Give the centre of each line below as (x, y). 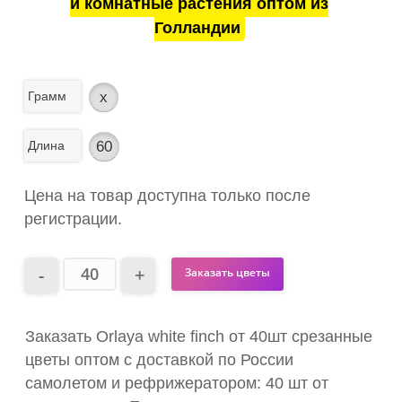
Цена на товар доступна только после (167, 196)
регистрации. (73, 219)
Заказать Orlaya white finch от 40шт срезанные (199, 337)
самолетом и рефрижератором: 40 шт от (177, 384)
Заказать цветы (228, 272)
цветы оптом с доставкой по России (159, 360)
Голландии (197, 28)
